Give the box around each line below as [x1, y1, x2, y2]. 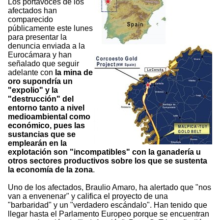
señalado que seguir [8, 59, 79, 68]
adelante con [8, 68, 55, 77]
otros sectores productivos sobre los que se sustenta [8, 157, 207, 165]
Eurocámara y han [8, 51, 72, 59]
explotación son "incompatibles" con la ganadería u [8, 148, 201, 157]
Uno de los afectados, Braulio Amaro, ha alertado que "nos [8, 183, 211, 192]
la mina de [55, 68, 93, 77]
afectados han [8, 6, 57, 15]
